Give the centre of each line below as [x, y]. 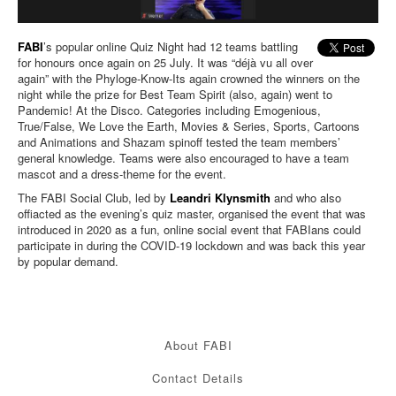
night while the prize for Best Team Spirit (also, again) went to [175, 95]
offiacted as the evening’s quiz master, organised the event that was [192, 214]
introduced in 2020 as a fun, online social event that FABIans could [189, 230]
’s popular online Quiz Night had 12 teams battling [171, 47]
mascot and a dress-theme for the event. [122, 174]
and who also [306, 198]
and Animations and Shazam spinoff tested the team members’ [179, 142]
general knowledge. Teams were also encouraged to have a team [183, 158]
